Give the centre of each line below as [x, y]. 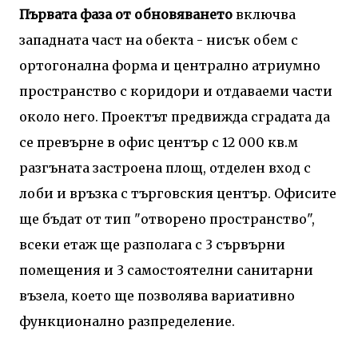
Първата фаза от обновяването [127, 14]
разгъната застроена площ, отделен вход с [165, 167]
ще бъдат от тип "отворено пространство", [167, 219]
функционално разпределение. [127, 321]
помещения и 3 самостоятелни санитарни [166, 270]
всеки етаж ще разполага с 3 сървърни [152, 244]
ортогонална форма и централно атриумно [170, 65]
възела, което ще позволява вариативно [157, 295]
